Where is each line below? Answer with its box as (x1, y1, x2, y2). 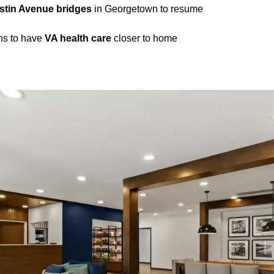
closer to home (114, 32, 177, 43)
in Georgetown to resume (92, 3, 203, 14)
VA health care (45, 32, 114, 43)
